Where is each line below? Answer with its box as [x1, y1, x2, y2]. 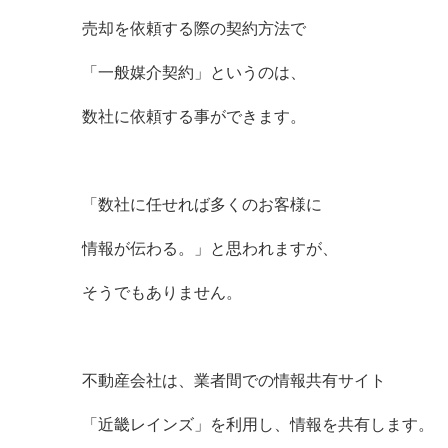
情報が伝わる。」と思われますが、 [82, 240, 338, 257]
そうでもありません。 [82, 284, 242, 301]
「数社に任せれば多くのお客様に [82, 196, 322, 213]
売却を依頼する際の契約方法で [82, 20, 306, 37]
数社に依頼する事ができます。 [82, 108, 306, 125]
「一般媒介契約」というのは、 [82, 64, 306, 81]
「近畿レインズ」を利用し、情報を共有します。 [82, 416, 434, 433]
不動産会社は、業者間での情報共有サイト [82, 372, 386, 389]
